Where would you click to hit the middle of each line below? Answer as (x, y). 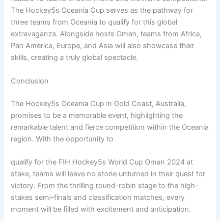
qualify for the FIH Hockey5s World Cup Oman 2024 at (102, 162)
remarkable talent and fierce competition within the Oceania (110, 127)
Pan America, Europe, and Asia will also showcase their (103, 46)
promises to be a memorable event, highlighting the (97, 115)
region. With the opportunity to (62, 139)
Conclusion (30, 81)
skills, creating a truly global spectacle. (75, 58)
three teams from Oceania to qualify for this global (94, 22)
